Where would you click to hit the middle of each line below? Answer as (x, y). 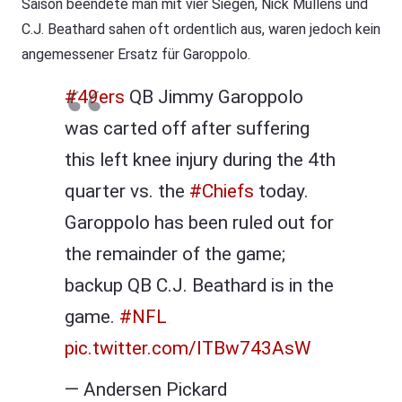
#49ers (95, 97)
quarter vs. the (127, 192)
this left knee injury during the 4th (200, 160)
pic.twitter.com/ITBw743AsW (188, 349)
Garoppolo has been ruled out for (199, 223)
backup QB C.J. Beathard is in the (199, 286)
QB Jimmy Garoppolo (214, 97)
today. (281, 192)
